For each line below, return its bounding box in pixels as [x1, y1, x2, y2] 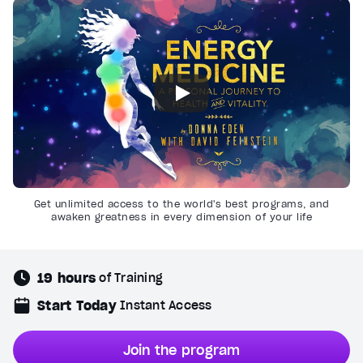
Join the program [122, 342, 241, 358]
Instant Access [120, 297, 212, 313]
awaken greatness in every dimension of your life [51, 211, 312, 223]
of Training [99, 270, 163, 285]
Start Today [37, 297, 117, 314]
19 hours [37, 269, 96, 286]
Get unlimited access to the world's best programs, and [33, 198, 330, 210]
